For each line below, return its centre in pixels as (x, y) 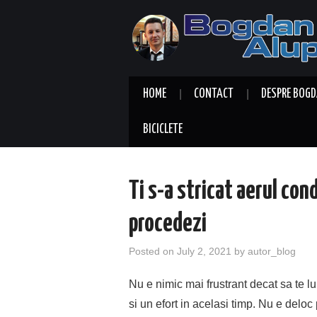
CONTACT (214, 94)
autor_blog (272, 251)
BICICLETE (163, 129)
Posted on (153, 251)
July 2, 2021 (204, 251)
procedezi (168, 224)
